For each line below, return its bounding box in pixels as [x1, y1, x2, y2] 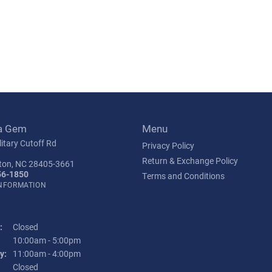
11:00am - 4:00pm [13, 248, 81, 260]
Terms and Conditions [142, 170, 225, 182]
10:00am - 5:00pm [13, 234, 81, 246]
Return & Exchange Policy [142, 155, 238, 167]
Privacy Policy [142, 140, 194, 152]
